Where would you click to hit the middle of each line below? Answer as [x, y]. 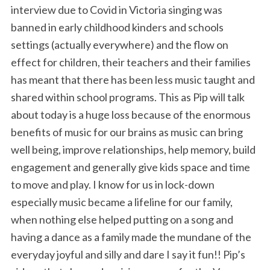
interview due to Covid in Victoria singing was [117, 9]
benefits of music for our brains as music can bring [127, 132]
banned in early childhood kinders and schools [117, 27]
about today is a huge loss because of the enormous [131, 114]
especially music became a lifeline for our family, [122, 202]
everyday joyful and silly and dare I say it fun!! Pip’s [128, 254]
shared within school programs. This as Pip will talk [128, 97]
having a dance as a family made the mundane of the [131, 237]
